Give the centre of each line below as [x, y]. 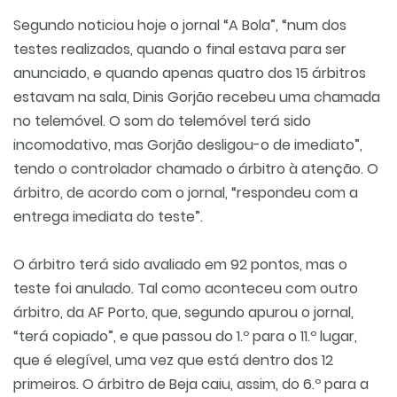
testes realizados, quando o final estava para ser [180, 49]
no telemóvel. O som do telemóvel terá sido [162, 121]
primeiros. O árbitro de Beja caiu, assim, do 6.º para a [191, 384]
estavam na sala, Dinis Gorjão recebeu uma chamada [197, 97]
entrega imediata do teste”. [108, 217]
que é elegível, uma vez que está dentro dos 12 [173, 360]
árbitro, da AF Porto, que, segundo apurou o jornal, [183, 312]
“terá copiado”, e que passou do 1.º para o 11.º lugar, [185, 336]
